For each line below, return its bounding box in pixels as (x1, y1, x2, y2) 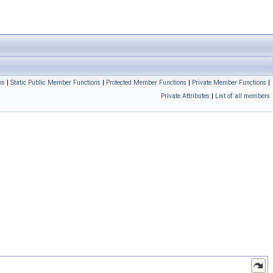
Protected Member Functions (106, 79, 186, 87)
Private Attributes (161, 92, 210, 100)
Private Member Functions (192, 79, 266, 87)
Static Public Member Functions (10, 79, 101, 87)
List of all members (215, 92, 270, 100)
